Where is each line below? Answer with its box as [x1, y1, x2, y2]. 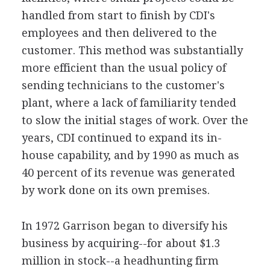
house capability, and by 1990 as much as [21, 149, 239, 162]
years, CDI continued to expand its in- [21, 131, 222, 144]
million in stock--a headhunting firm [21, 254, 219, 267]
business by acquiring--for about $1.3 [21, 237, 220, 250]
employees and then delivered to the [21, 27, 217, 39]
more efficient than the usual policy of [21, 61, 226, 74]
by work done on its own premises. [21, 184, 210, 196]
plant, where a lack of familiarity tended [21, 96, 236, 109]
